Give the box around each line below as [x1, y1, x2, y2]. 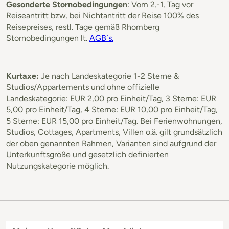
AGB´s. [89, 33, 113, 43]
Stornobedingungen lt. [6, 33, 89, 43]
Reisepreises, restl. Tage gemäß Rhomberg [6, 21, 159, 32]
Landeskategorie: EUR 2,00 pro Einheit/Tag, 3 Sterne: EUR [6, 93, 216, 103]
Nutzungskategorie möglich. [6, 161, 109, 171]
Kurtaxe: [6, 71, 41, 81]
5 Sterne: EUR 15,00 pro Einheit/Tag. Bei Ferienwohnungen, [6, 116, 222, 126]
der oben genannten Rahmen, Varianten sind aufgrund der [6, 138, 216, 148]
